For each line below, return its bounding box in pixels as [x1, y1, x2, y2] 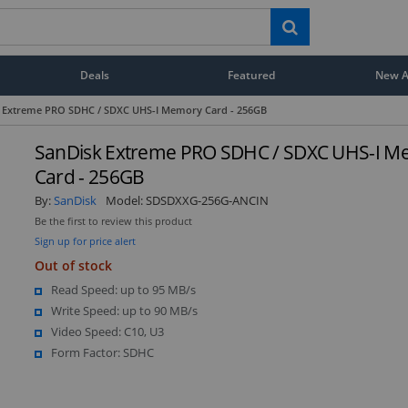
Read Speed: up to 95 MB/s [50, 280, 196, 298]
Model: [105, 191, 146, 209]
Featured [228, 67, 276, 82]
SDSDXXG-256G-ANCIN [145, 191, 269, 209]
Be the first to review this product [34, 214, 192, 228]
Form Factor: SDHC [50, 343, 154, 361]
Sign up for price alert [34, 233, 136, 248]
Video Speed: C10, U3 [50, 322, 164, 340]
